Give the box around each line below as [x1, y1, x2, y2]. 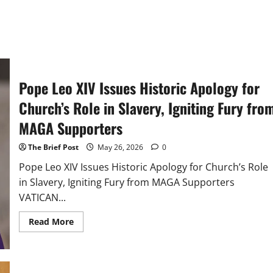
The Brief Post [27, 142, 79, 153]
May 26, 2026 [95, 142, 145, 153]
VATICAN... [18, 191, 66, 205]
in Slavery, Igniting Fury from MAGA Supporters [18, 175, 235, 190]
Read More [28, 216, 74, 228]
